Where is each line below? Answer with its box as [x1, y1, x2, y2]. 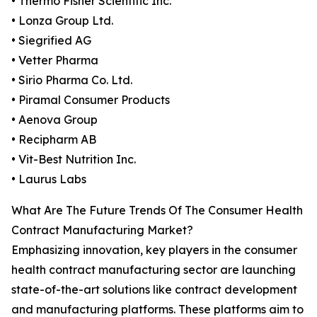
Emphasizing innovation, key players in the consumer [11, 243, 297, 258]
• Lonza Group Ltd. [11, 13, 113, 28]
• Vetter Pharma [11, 53, 98, 68]
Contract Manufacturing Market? [11, 223, 193, 238]
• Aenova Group [11, 113, 98, 127]
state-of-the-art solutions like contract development [11, 282, 297, 297]
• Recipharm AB [11, 132, 96, 147]
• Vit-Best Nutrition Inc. [11, 152, 136, 167]
